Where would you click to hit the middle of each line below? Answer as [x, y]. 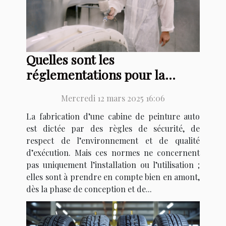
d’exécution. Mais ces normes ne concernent [113, 152]
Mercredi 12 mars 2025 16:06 [113, 98]
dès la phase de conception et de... [89, 189]
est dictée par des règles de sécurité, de [113, 128]
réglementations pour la [96, 74]
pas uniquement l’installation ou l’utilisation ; [113, 164]
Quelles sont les [70, 59]
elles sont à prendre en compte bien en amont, [113, 177]
